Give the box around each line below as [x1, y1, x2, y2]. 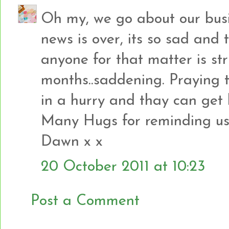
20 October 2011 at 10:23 [41, 159, 205, 174]
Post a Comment [31, 193, 140, 209]
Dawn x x [41, 134, 103, 149]
